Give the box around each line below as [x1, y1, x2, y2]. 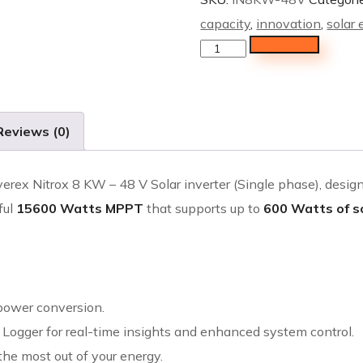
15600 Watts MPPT [16, 200, 143, 217]
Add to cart [255, 38, 313, 52]
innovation [256, 15, 322, 32]
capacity [200, 15, 251, 32]
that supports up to [143, 200, 263, 217]
